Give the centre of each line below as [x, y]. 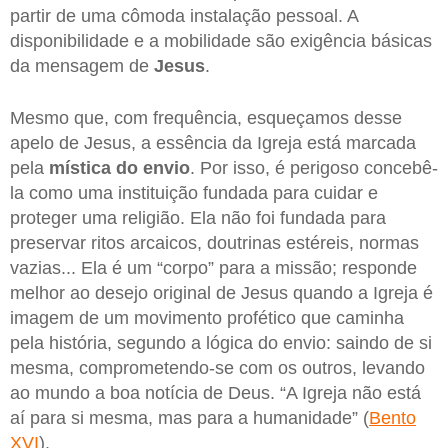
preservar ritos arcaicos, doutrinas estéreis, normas [214, 242]
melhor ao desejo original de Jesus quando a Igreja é [221, 292]
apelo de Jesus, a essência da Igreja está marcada [213, 142]
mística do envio [119, 167]
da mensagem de [82, 66]
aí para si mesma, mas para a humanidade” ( [189, 417]
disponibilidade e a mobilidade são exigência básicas [221, 41]
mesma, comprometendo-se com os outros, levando [217, 367]
